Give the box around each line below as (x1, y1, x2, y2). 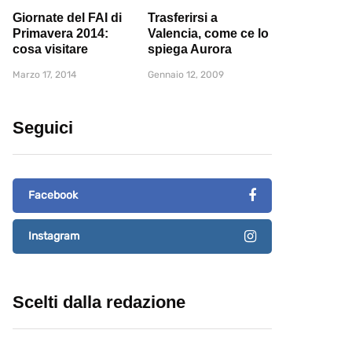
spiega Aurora (148, 42, 232, 57)
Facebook (28, 189, 78, 203)
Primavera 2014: (13, 27, 108, 41)
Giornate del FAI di (13, 11, 122, 25)
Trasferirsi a (148, 11, 218, 25)
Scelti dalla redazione (13, 292, 185, 313)
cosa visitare (13, 42, 88, 57)
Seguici (13, 118, 73, 138)
